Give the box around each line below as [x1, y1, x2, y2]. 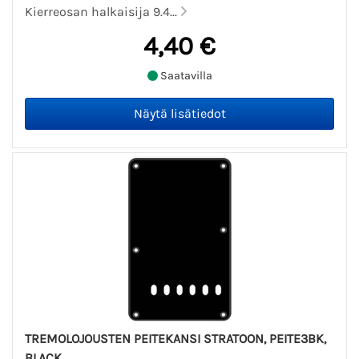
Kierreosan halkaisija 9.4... [25, 3, 180, 19]
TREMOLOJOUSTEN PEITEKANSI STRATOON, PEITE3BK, [25, 330, 326, 346]
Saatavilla [157, 69, 212, 83]
